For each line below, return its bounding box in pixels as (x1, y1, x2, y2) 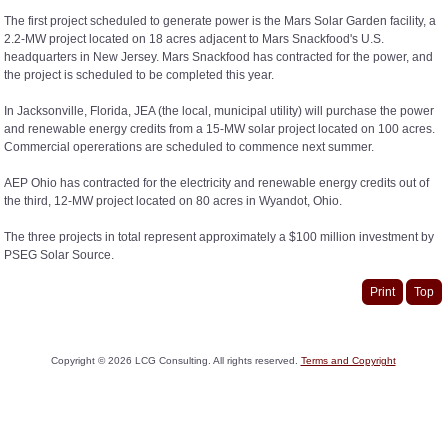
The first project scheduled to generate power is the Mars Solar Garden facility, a (4, 13, 436, 28)
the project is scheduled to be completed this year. (4, 67, 274, 82)
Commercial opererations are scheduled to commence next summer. (4, 139, 374, 154)
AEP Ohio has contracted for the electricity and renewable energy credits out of (4, 175, 429, 190)
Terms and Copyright (300, 355, 396, 366)
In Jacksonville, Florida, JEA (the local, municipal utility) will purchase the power (4, 103, 434, 118)
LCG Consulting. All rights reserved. (131, 355, 301, 366)
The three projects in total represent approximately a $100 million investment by (4, 229, 434, 244)
